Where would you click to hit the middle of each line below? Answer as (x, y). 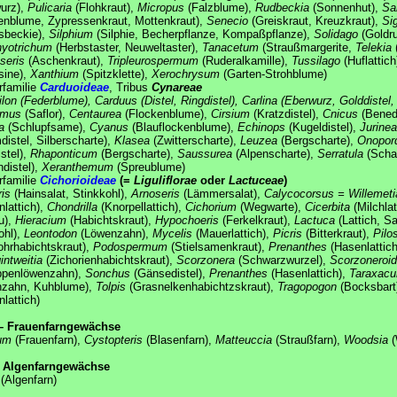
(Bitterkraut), (338, 233)
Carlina (260, 100)
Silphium (71, 34)
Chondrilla (72, 206)
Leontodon (51, 233)
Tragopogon (307, 286)
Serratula (340, 153)
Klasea (132, 140)
